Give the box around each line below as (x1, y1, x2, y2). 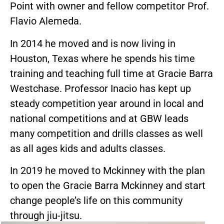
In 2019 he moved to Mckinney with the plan (10, 164, 205, 177)
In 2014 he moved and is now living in (10, 37, 175, 49)
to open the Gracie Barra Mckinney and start (10, 179, 205, 192)
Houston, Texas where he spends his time (10, 52, 195, 64)
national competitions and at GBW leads (10, 112, 188, 124)
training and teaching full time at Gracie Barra (10, 67, 213, 79)
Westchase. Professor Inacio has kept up (10, 82, 191, 94)
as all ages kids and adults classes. (10, 142, 165, 154)
